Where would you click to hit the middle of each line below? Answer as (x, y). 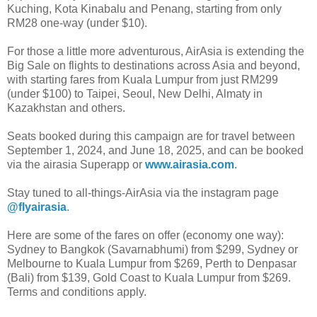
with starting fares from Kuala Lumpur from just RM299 (143, 79)
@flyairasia (37, 207)
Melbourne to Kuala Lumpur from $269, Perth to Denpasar (152, 263)
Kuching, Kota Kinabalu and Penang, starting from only (144, 8)
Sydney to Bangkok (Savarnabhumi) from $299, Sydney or (152, 249)
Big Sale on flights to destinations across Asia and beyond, (154, 65)
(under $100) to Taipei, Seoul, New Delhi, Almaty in (135, 93)
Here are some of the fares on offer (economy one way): (145, 235)
